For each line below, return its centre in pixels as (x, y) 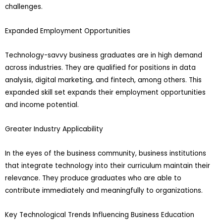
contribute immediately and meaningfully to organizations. (104, 190)
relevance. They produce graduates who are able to (93, 178)
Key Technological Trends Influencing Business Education (100, 215)
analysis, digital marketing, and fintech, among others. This (103, 80)
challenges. (24, 7)
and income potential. (42, 105)
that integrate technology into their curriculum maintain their (108, 166)
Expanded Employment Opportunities (68, 31)
